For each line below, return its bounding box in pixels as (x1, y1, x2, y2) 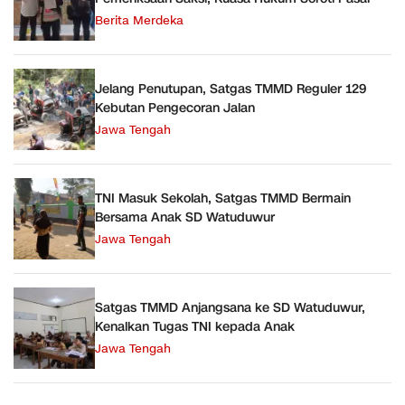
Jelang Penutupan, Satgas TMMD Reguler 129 (95, 80, 366, 99)
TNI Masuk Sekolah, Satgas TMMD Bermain (95, 190, 351, 208)
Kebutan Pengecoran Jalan (95, 99, 255, 118)
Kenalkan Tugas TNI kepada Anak (95, 318, 295, 336)
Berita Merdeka (95, 13, 184, 30)
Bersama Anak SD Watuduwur (95, 209, 275, 227)
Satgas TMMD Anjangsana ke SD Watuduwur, (95, 299, 365, 317)
